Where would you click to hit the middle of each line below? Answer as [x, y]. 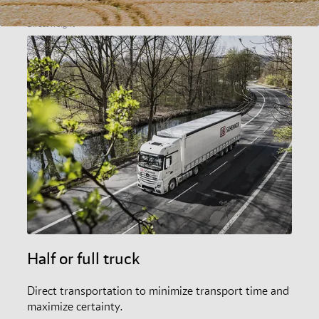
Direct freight [51, 24]
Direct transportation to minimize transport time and [158, 291]
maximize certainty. [75, 307]
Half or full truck [84, 258]
